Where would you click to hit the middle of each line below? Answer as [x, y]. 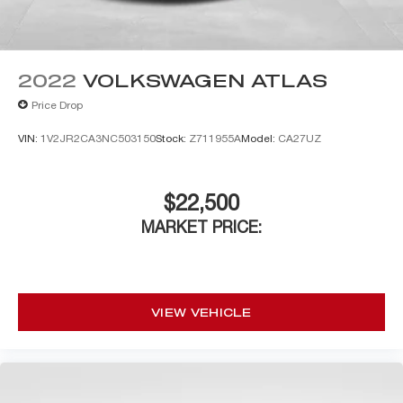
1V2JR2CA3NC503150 [98, 139]
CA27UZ [300, 139]
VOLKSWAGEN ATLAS [205, 81]
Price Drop [57, 105]
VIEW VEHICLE [201, 313]
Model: [260, 139]
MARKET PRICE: [201, 228]
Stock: [172, 139]
